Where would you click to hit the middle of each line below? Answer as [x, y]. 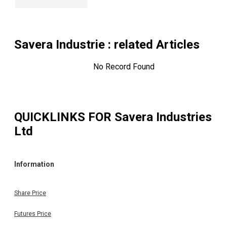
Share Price [30, 193]
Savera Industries [163, 117]
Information [34, 164]
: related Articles [152, 45]
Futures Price [33, 214]
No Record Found [124, 67]
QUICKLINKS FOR [64, 117]
